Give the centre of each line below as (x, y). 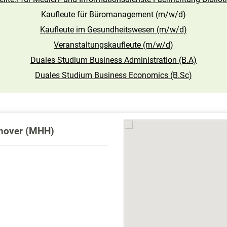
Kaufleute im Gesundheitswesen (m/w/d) (113, 30)
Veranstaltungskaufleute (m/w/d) (113, 45)
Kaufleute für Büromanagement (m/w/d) (113, 14)
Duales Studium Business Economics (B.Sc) (113, 75)
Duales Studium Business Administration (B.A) (113, 60)
